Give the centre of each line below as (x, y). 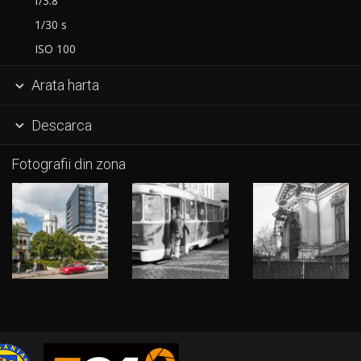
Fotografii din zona (68, 164)
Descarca (60, 125)
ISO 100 (52, 48)
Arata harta (63, 85)
